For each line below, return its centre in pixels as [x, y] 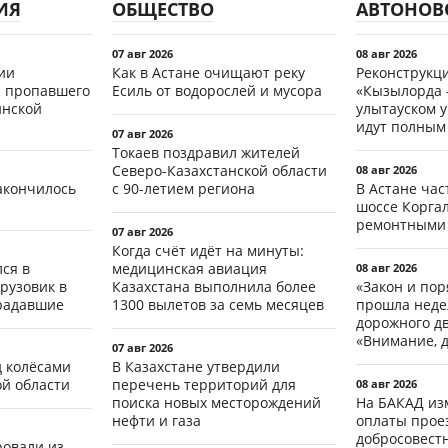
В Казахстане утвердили [196, 366]
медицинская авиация [189, 268]
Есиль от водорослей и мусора [217, 90]
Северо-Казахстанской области [219, 170]
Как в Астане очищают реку [208, 72]
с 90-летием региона [183, 188]
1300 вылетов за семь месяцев [218, 304]
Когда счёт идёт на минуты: [208, 250]
